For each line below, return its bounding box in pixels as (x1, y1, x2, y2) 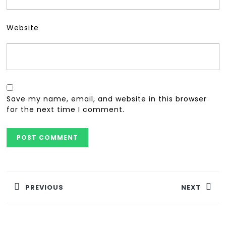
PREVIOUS (25, 182, 64, 192)
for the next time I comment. (7, 104, 125, 115)
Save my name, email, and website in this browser (7, 94, 207, 104)
